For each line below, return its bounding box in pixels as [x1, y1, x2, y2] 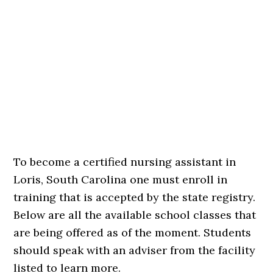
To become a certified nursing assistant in [13, 155, 236, 169]
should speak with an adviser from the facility [13, 243, 256, 257]
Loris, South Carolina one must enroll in [13, 172, 228, 186]
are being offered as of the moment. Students [13, 225, 252, 239]
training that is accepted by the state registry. [13, 190, 256, 204]
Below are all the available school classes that [13, 208, 257, 222]
